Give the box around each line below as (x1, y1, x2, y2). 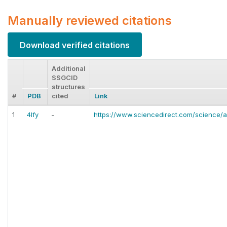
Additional (52, 64, 86, 73)
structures (52, 83, 85, 91)
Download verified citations (20, 40, 130, 50)
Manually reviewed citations (8, 13, 172, 28)
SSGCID (52, 73, 78, 82)
